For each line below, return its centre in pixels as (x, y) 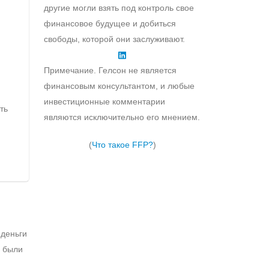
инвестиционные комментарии (104, 101)
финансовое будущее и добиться (110, 23)
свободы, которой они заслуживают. (114, 39)
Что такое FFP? (122, 144)
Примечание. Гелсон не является (110, 70)
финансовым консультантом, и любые (119, 86)
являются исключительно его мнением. (122, 117)
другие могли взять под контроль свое (119, 8)
